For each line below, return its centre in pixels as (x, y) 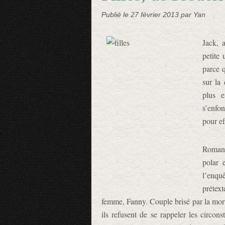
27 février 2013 (156, 15)
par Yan (193, 15)
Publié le (116, 15)
